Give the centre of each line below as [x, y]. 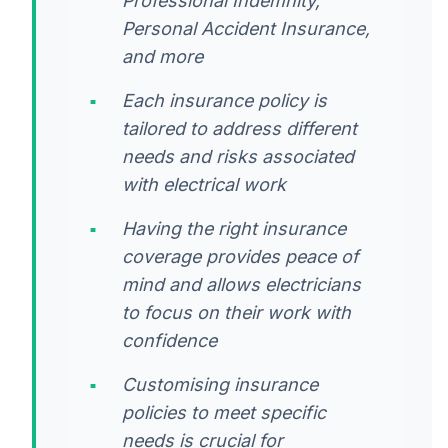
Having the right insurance [234, 228]
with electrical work [204, 184]
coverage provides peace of [240, 256]
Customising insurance [220, 384]
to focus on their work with [236, 312]
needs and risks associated [238, 156]
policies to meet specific [224, 412]
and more [162, 56]
